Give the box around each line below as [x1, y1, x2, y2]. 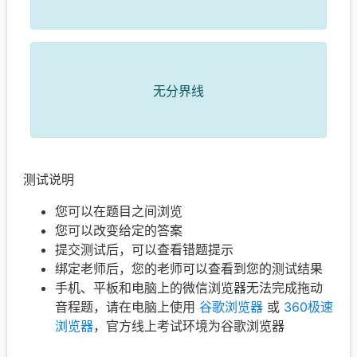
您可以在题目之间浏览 [55, 203, 182, 219]
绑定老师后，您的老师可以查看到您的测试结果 [55, 261, 323, 277]
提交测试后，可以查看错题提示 [55, 241, 233, 257]
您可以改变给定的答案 [55, 222, 182, 238]
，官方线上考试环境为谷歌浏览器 [93, 318, 284, 334]
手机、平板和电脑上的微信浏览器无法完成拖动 [55, 280, 323, 296]
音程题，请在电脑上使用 [55, 299, 199, 315]
